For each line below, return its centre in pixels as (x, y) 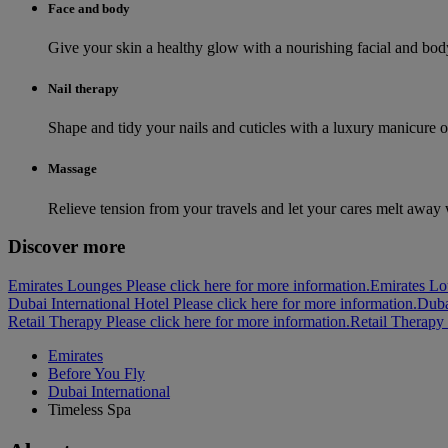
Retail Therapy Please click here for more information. (179, 322)
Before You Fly (96, 374)
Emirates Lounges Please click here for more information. (189, 286)
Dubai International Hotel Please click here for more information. (212, 304)
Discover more (66, 247)
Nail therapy (83, 89)
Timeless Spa (89, 410)
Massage (72, 169)
